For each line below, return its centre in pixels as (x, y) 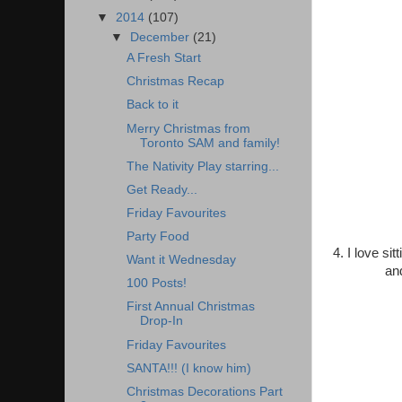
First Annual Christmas (190, 307)
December (162, 38)
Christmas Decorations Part (204, 391)
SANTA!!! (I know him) (188, 368)
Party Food (157, 236)
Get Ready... (162, 189)
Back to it (152, 105)
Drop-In (161, 321)
